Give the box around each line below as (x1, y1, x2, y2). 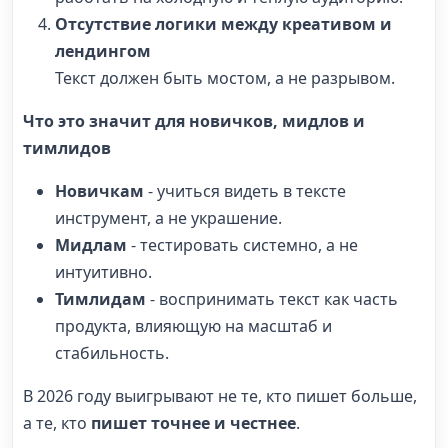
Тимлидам (55, 287, 146, 310)
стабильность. (55, 341, 169, 364)
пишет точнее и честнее (91, 411, 296, 434)
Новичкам (55, 179, 144, 202)
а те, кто (23, 411, 91, 434)
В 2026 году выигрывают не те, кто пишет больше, (23, 384, 417, 407)
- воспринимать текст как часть (146, 287, 398, 310)
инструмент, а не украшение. (55, 206, 282, 229)
